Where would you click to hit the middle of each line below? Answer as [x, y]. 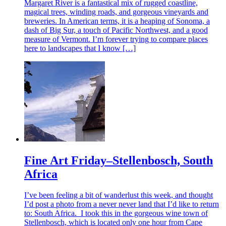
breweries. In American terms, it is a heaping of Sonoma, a [117, 21]
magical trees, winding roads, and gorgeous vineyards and [116, 12]
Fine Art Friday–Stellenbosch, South [119, 160]
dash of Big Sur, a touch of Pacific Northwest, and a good [116, 30]
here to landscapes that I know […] [80, 48]
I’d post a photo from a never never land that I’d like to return [122, 204]
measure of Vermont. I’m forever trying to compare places [116, 39]
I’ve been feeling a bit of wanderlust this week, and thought [119, 195]
